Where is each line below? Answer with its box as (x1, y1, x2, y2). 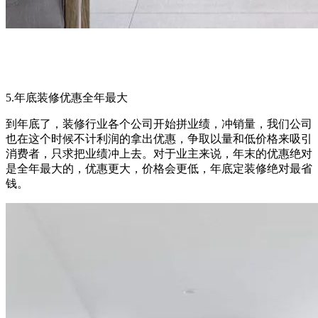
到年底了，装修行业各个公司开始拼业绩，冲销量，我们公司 (6, 117, 312, 130)
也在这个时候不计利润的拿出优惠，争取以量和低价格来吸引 (6, 132, 312, 145)
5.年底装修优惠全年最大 (6, 91, 128, 104)
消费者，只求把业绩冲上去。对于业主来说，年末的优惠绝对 (6, 147, 312, 160)
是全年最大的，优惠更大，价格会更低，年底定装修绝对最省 (6, 162, 312, 175)
